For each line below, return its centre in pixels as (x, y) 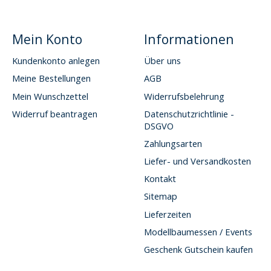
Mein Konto (47, 39)
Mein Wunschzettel (50, 96)
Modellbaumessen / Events (198, 231)
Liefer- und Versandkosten (197, 161)
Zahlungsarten (173, 143)
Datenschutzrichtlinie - (189, 113)
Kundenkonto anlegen (56, 61)
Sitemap (160, 196)
